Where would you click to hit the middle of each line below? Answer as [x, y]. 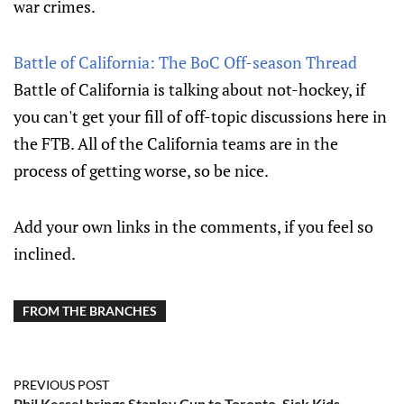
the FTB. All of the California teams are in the [176, 143]
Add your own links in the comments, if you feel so [193, 226]
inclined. [45, 253]
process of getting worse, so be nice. [141, 170]
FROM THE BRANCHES [90, 311]
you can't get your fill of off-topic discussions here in [200, 116]
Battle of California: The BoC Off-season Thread [185, 62]
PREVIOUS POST [61, 385]
